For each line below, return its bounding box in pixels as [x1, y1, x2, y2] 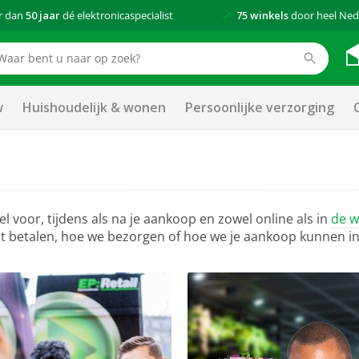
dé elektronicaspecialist [60, 8, 174, 22]
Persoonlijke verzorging [185, 99, 334, 116]
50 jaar [26, 8, 61, 22]
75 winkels [236, 8, 288, 22]
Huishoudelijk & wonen [22, 99, 166, 116]
